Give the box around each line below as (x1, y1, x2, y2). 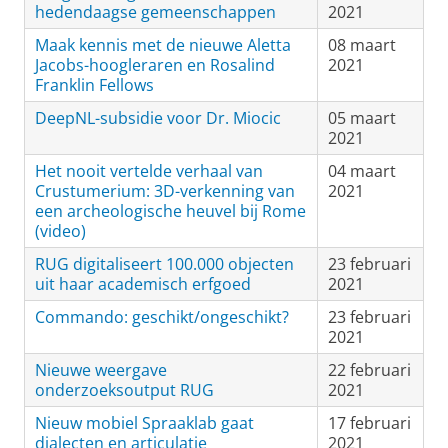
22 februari (328, 359, 411, 381)
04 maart (328, 160, 396, 182)
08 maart (328, 34, 396, 56)
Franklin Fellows (35, 74, 154, 96)
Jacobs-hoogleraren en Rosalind (35, 54, 275, 76)
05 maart (328, 107, 396, 129)
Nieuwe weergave (35, 359, 167, 381)
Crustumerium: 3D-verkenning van (35, 180, 295, 202)
